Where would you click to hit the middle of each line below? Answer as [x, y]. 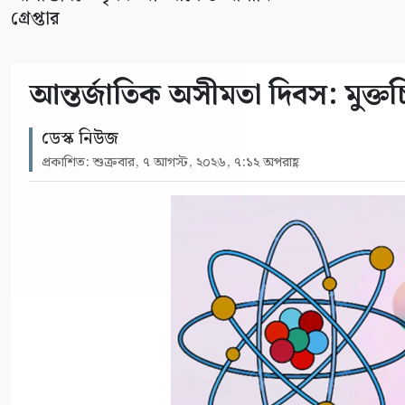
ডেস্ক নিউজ [80, 138]
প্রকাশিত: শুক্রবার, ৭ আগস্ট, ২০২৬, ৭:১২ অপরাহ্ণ [170, 162]
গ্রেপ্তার [35, 19]
